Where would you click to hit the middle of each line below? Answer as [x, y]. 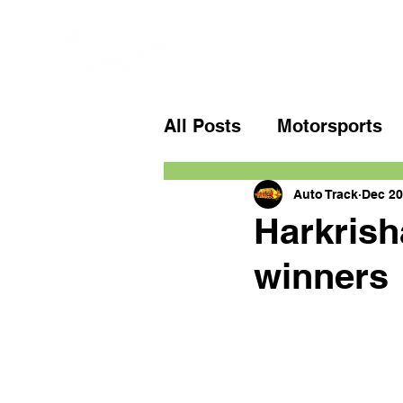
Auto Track [326, 194]
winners [321, 276]
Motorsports [330, 126]
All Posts [202, 126]
